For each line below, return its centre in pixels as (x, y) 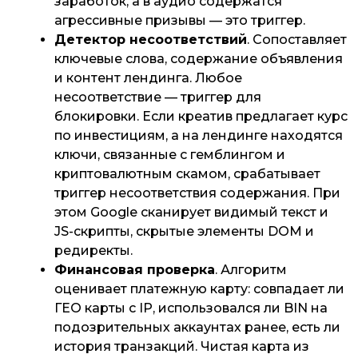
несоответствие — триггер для (158, 97)
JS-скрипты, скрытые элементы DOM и (184, 231)
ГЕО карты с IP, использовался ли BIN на (191, 308)
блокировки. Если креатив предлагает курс (201, 116)
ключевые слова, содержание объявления (199, 59)
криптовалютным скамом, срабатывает (187, 174)
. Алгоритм (251, 270)
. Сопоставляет (297, 40)
